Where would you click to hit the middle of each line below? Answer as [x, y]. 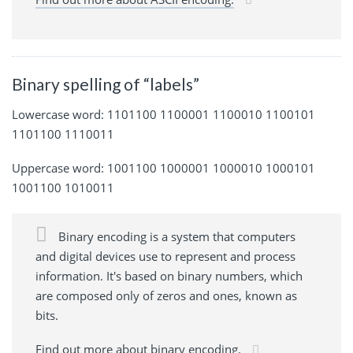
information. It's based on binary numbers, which [169, 275]
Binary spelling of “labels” [106, 84]
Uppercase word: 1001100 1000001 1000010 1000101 [163, 167]
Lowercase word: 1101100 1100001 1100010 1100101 [163, 114]
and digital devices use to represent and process [165, 256]
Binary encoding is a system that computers [175, 236]
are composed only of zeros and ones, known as [166, 295]
